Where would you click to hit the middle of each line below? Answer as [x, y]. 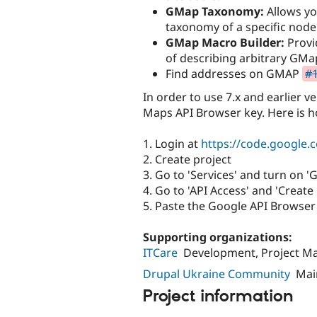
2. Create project [187, 160]
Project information [218, 297]
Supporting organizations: [219, 237]
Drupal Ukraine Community [217, 273]
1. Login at [172, 144]
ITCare [160, 253]
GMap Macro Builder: [225, 42]
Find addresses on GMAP [234, 73]
